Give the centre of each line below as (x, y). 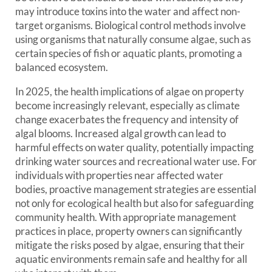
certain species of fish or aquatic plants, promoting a (129, 53)
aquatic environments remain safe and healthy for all (131, 259)
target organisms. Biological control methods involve (131, 25)
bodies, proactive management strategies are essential (136, 189)
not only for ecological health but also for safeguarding (134, 203)
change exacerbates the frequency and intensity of (127, 119)
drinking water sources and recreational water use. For (136, 161)
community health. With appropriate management (126, 217)
